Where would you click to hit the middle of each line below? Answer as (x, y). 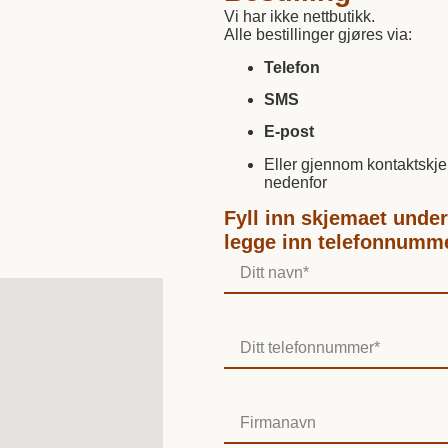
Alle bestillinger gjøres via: (318, 35)
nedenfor (295, 182)
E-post (289, 132)
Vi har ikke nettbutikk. (299, 17)
